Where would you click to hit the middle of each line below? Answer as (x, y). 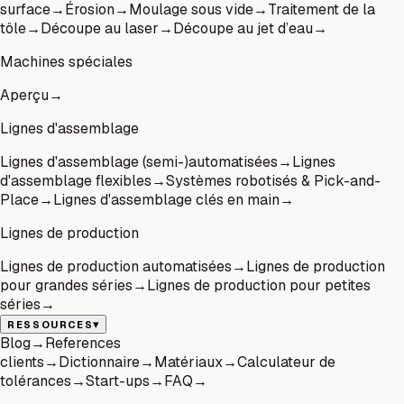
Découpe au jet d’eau (243, 28)
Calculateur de (286, 362)
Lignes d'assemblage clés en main (166, 199)
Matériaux (188, 362)
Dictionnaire (99, 362)
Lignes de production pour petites (259, 285)
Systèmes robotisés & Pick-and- (273, 180)
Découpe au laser (100, 28)
